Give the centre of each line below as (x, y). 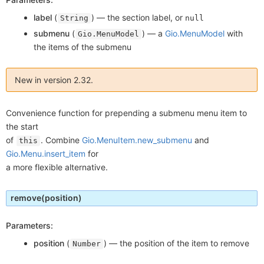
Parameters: (29, 225)
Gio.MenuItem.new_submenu (137, 140)
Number (87, 243)
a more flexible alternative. (57, 167)
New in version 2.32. (54, 80)
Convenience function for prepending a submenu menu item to (126, 113)
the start (22, 126)
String (75, 18)
